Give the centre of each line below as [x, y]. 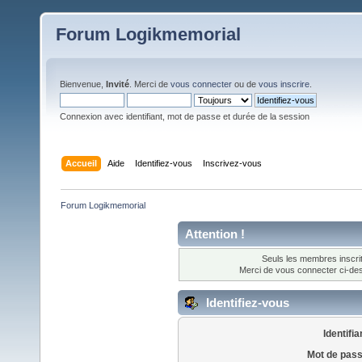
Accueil [82, 163]
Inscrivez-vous [233, 163]
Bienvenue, [83, 84]
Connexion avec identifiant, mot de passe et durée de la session [185, 116]
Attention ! [215, 234]
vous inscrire [284, 84]
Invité [118, 84]
